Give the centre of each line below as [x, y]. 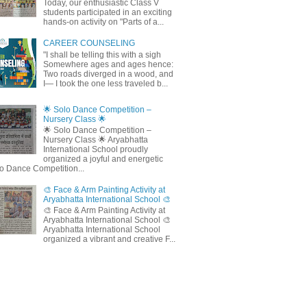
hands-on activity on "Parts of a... [103, 22]
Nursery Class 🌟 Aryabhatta [95, 140]
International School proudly [95, 150]
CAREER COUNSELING [89, 44]
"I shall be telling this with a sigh [102, 54]
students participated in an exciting [107, 13]
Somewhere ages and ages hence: [108, 64]
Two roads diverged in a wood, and [108, 74]
